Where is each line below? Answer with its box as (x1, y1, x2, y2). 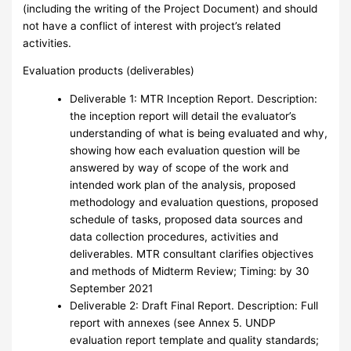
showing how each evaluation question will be (70, 144, 301, 157)
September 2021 (70, 282, 154, 295)
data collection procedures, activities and (70, 230, 279, 244)
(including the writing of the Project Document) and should (23, 2, 318, 15)
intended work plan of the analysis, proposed (70, 179, 296, 192)
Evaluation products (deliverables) (23, 64, 195, 78)
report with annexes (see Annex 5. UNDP (70, 317, 277, 330)
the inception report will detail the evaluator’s (70, 110, 297, 123)
